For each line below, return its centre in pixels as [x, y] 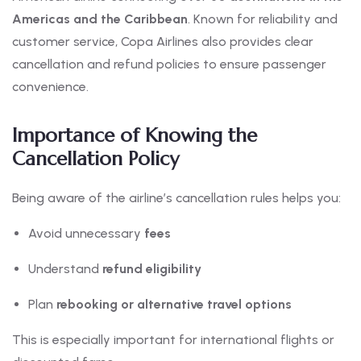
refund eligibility [152, 269]
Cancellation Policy [95, 159]
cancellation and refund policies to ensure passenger [169, 64]
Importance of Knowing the [135, 136]
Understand [65, 269]
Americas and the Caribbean [100, 19]
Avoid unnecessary [86, 234]
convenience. [50, 87]
